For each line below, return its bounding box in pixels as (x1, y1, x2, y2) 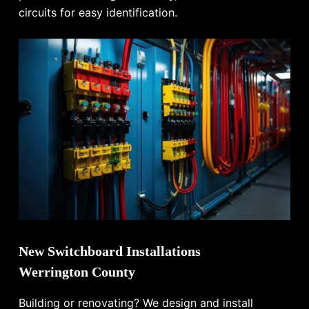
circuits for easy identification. (19, 6, 178, 20)
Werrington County (19, 263, 136, 279)
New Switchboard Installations (19, 243, 201, 259)
